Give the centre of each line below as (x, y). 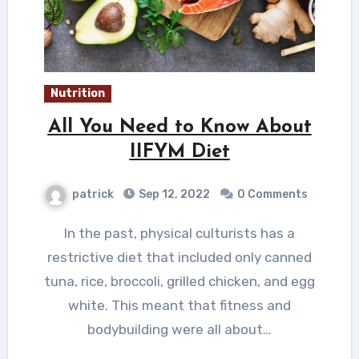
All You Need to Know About (179, 127)
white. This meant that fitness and (179, 305)
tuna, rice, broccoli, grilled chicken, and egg (179, 281)
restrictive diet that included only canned (179, 257)
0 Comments (272, 194)
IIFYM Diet (179, 152)
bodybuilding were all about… (179, 329)
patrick (93, 194)
